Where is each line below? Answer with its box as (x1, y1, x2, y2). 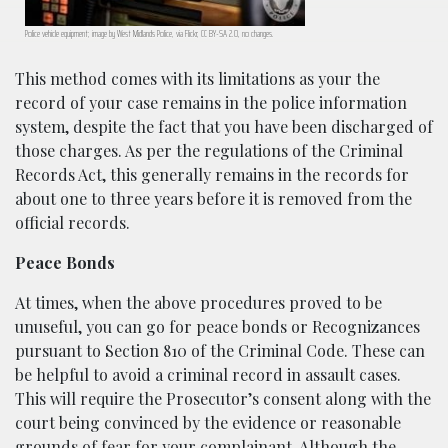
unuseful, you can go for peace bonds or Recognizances (15, 316, 420, 338)
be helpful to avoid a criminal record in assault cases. (15, 364, 401, 386)
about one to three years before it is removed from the (15, 188, 412, 210)
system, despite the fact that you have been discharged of (15, 116, 433, 138)
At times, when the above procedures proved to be (15, 292, 382, 314)
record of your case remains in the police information (15, 92, 407, 114)
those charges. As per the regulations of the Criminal (15, 140, 403, 162)
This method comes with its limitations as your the (15, 68, 380, 90)
